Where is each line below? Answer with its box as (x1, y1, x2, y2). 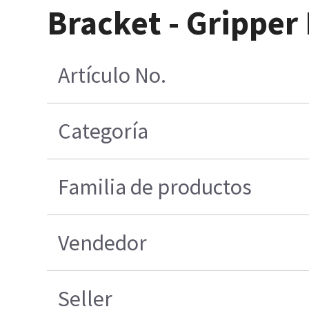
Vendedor (57, 229, 147, 257)
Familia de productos (57, 173, 252, 201)
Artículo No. (57, 61, 166, 90)
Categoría (57, 117, 148, 146)
